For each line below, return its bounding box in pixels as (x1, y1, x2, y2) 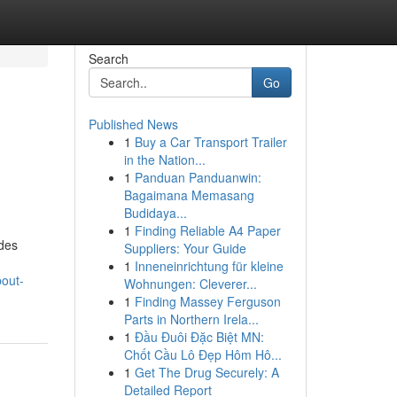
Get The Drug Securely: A (134, 363, 279, 381)
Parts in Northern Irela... (123, 310, 259, 328)
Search (88, 50, 128, 67)
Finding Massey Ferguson (134, 292, 281, 310)
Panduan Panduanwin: (134, 168, 261, 186)
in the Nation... (123, 151, 206, 168)
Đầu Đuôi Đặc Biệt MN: (134, 328, 264, 346)
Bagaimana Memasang (123, 186, 254, 204)
